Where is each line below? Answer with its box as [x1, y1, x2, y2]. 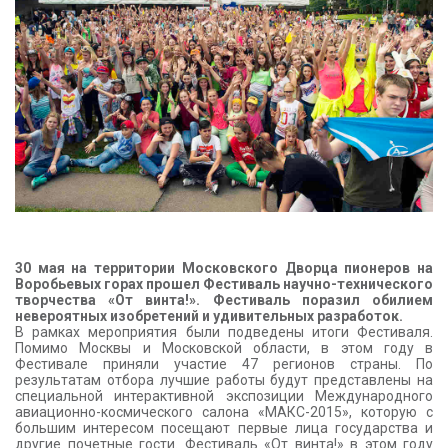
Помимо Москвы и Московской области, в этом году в [15, 340, 433, 357]
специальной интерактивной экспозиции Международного [15, 388, 433, 405]
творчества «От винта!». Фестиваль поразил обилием [15, 292, 433, 309]
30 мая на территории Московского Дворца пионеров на [15, 260, 433, 277]
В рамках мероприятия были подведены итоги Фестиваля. [15, 324, 433, 341]
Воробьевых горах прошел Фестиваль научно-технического [15, 276, 433, 293]
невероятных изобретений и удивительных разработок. [15, 308, 403, 325]
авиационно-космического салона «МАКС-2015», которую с [15, 404, 433, 421]
